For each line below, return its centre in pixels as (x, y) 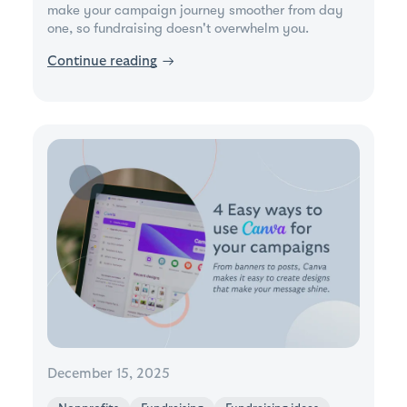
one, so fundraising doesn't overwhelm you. (178, 29)
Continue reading (102, 62)
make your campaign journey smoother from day (195, 10)
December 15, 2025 (109, 373)
